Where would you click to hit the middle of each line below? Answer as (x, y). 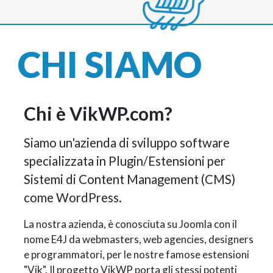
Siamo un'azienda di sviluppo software (126, 143)
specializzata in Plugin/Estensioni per (124, 161)
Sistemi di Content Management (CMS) (129, 179)
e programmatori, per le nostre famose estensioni (136, 255)
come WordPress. (73, 198)
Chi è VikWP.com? (98, 114)
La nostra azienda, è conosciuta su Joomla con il (130, 224)
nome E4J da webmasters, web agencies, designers (138, 239)
